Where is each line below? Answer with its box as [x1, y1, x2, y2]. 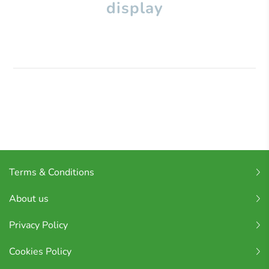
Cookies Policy [9, 245, 71, 259]
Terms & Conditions [9, 166, 94, 180]
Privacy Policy [9, 219, 68, 232]
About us [9, 192, 49, 206]
